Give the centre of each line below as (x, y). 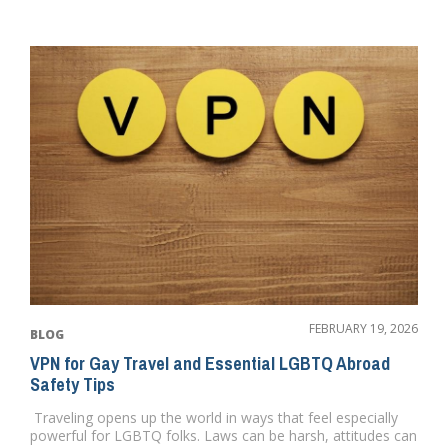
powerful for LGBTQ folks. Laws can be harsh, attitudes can (223, 435)
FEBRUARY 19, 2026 (363, 328)
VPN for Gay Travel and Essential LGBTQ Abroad (210, 363)
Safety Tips (72, 384)
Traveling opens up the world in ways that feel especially (214, 417)
